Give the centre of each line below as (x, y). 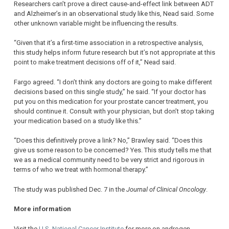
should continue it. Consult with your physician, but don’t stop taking (114, 111)
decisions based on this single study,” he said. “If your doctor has (110, 91)
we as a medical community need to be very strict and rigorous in (109, 160)
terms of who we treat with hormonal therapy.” (81, 170)
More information (42, 209)
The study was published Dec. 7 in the (70, 189)
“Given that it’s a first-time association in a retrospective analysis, (109, 43)
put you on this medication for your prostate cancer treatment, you (111, 101)
